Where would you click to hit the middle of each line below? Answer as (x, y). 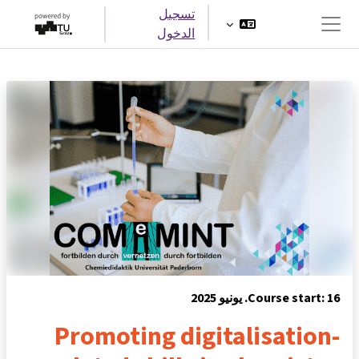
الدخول (176, 33)
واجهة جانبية (292, 43)
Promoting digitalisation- (197, 336)
